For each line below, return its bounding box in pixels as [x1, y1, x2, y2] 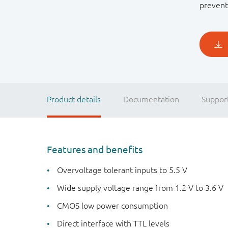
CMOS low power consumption [57, 201, 168, 211]
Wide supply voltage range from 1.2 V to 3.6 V [57, 183, 223, 193]
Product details [47, 95, 101, 104]
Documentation [123, 95, 179, 104]
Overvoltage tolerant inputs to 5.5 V [57, 165, 187, 175]
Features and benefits [47, 144, 142, 155]
